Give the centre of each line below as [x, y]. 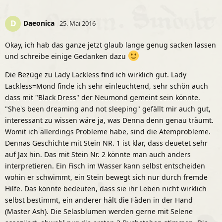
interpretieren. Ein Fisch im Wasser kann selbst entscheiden [105, 166]
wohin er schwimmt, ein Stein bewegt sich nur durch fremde [106, 177]
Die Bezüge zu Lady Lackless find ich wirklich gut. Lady [96, 74]
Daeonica [39, 23]
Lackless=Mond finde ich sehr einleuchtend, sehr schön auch [107, 86]
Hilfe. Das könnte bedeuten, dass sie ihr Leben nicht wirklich [106, 188]
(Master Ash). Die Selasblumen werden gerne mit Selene [99, 211]
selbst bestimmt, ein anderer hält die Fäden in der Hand [99, 200]
